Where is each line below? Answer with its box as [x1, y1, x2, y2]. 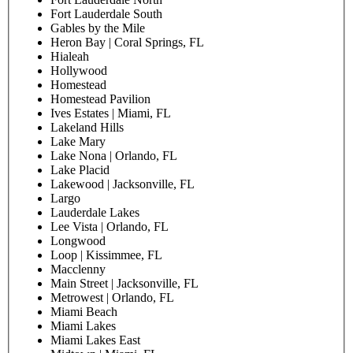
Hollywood [50, 64, 107, 78]
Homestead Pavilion [50, 92, 150, 106]
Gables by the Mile [50, 21, 145, 35]
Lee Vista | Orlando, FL [50, 220, 169, 234]
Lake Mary [50, 135, 106, 149]
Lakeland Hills [50, 121, 124, 135]
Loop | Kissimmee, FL [50, 248, 162, 262]
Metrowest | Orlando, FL [50, 291, 174, 305]
